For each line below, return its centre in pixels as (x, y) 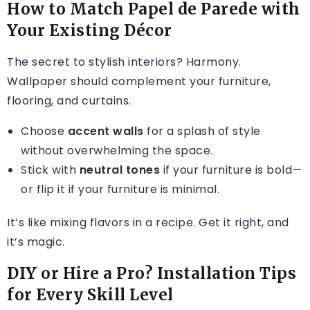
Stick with (50, 170)
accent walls (106, 131)
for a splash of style (202, 131)
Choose (44, 131)
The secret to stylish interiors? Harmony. (124, 62)
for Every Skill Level (90, 295)
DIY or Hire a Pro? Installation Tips (152, 274)
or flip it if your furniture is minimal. (120, 190)
